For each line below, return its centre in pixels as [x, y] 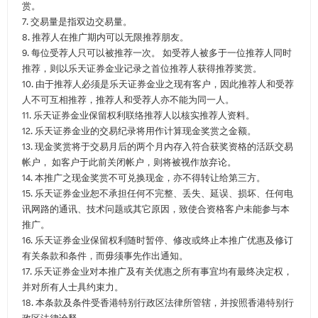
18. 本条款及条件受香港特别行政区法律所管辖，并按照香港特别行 [158, 303]
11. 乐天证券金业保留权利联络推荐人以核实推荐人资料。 [138, 115]
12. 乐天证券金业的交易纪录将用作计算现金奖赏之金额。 [139, 131]
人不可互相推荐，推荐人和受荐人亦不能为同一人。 [128, 100]
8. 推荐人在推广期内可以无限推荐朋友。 [105, 37]
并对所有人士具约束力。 [73, 287]
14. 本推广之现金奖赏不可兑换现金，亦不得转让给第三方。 [144, 178]
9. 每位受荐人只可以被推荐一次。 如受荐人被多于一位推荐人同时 [157, 53]
